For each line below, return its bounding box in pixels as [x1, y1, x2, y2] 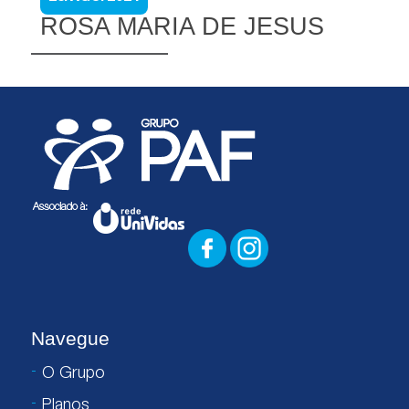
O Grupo [41, 366, 105, 383]
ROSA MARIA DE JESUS [39, 13, 324, 40]
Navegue [30, 328, 110, 349]
